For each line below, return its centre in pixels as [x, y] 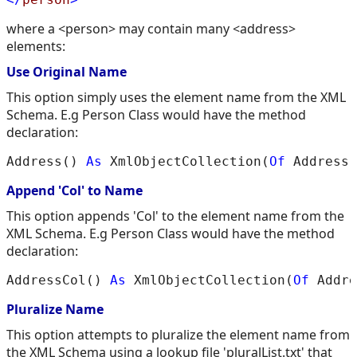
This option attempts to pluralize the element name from [178, 335]
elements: [36, 47]
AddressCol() [58, 280]
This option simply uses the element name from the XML [176, 98]
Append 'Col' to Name [75, 191]
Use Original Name [67, 72]
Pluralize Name [55, 310]
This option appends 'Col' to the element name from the [175, 216]
